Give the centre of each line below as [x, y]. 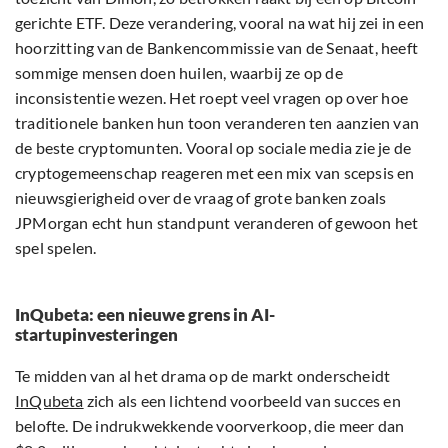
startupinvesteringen [96, 335]
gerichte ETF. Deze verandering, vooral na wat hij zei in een [220, 23]
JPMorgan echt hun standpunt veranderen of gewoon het [217, 223]
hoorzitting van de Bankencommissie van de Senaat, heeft [217, 48]
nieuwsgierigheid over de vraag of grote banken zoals [201, 198]
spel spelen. [56, 248]
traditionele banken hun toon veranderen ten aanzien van [217, 123]
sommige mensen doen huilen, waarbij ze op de [179, 73]
